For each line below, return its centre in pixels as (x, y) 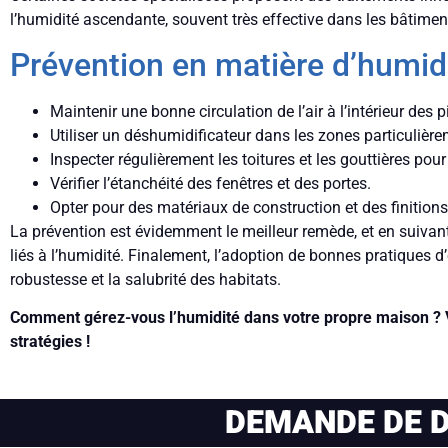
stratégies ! (50, 342)
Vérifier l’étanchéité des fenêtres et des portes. (210, 183)
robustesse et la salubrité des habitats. (145, 279)
